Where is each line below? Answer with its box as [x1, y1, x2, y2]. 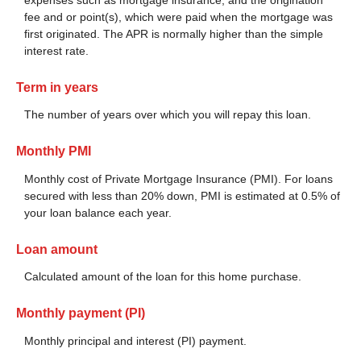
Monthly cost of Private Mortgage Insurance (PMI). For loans [24, 172, 333, 185]
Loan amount [16, 242, 98, 256]
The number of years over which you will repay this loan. [24, 108, 311, 122]
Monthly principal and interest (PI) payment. [24, 334, 247, 347]
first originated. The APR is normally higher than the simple [24, 27, 323, 40]
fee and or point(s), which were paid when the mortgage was [24, 10, 333, 23]
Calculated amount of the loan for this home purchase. [24, 270, 301, 284]
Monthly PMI [16, 144, 91, 159]
